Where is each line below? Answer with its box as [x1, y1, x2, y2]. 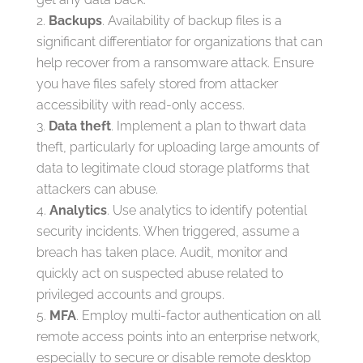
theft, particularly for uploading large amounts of [36, 139, 319, 155]
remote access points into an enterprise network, [36, 329, 320, 344]
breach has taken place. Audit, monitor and [36, 245, 288, 260]
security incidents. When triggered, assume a [36, 224, 300, 239]
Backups [48, 13, 102, 28]
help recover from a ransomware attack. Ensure [36, 55, 314, 70]
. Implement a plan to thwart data [110, 118, 306, 134]
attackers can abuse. [36, 181, 158, 197]
